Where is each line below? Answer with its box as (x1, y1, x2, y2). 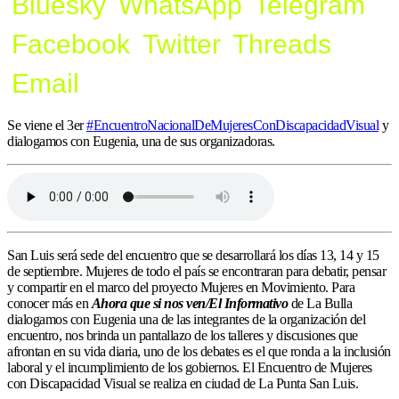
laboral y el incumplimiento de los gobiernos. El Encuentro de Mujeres (7, 360, 372, 376)
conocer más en (7, 296, 92, 312)
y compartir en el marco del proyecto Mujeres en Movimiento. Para (7, 280, 354, 296)
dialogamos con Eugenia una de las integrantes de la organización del (7, 312, 365, 328)
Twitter (142, 29, 221, 60)
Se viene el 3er (7, 118, 86, 134)
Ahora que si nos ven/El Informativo (91, 296, 288, 312)
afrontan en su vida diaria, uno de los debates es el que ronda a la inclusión (7, 344, 391, 360)
